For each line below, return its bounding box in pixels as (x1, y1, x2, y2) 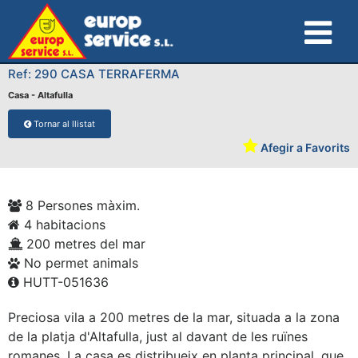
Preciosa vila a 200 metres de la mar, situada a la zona (8, 309, 340, 325)
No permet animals (20, 255, 138, 271)
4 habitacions (20, 217, 105, 233)
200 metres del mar (22, 236, 145, 252)
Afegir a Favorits (258, 141, 350, 154)
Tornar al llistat (31, 118, 95, 129)
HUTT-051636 (19, 274, 109, 290)
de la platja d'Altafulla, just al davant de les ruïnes (8, 328, 308, 344)
